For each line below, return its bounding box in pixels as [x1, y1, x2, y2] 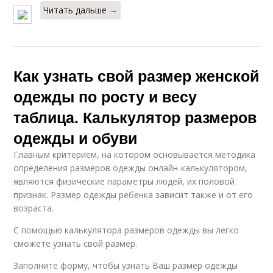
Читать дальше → [43, 4, 118, 16]
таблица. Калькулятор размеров [13, 106, 257, 129]
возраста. [13, 202, 54, 214]
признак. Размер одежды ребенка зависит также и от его [13, 189, 253, 201]
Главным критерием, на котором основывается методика [13, 149, 256, 161]
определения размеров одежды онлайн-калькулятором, [13, 162, 248, 174]
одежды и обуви [13, 127, 138, 149]
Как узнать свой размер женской [13, 65, 260, 87]
